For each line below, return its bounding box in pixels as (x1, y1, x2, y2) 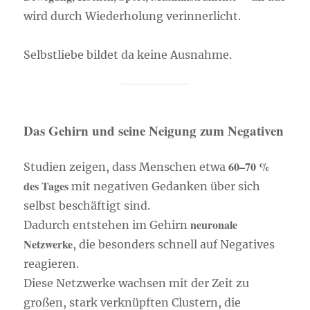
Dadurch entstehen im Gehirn (24, 218, 191, 232)
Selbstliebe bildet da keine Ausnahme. (24, 48, 232, 62)
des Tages (24, 178, 69, 194)
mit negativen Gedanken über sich (69, 179, 261, 193)
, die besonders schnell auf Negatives (73, 237, 275, 251)
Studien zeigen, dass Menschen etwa (24, 160, 229, 174)
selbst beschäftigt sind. (24, 199, 151, 212)
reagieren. (24, 257, 80, 271)
